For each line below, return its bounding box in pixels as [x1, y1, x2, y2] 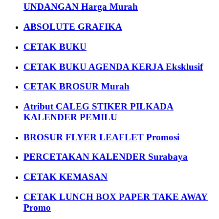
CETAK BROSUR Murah [23, 81, 130, 92]
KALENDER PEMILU [23, 112, 117, 123]
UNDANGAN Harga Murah [23, 1, 138, 12]
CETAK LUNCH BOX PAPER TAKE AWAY [23, 191, 208, 202]
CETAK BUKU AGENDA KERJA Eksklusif [23, 61, 203, 72]
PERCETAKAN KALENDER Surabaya [23, 152, 188, 162]
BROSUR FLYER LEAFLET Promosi [23, 131, 179, 142]
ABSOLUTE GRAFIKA [23, 22, 122, 32]
